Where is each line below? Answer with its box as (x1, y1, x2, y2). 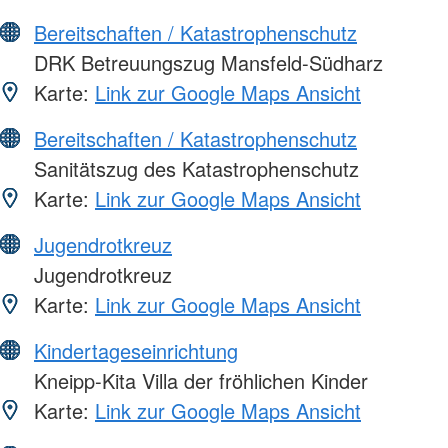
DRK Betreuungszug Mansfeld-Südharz (28, 48, 383, 78)
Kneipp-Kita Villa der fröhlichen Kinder (28, 366, 368, 396)
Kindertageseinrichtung (34, 336, 238, 366)
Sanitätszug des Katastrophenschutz (28, 154, 359, 184)
